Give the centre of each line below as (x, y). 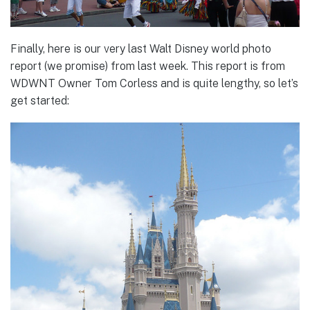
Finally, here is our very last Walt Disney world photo (141, 49)
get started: (40, 101)
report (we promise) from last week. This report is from (148, 66)
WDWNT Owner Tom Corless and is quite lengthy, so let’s (154, 84)
